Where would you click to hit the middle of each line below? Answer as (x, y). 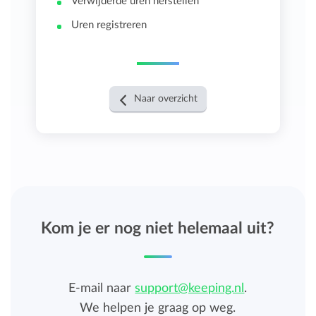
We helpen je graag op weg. (158, 308)
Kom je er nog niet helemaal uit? (158, 228)
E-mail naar (102, 288)
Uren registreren (109, 25)
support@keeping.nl (190, 288)
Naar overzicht (165, 98)
